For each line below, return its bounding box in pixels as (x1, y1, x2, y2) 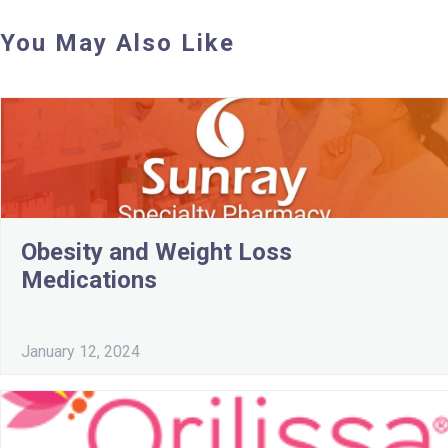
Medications (21, 266, 157, 295)
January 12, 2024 (21, 342, 140, 362)
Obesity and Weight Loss (21, 238, 292, 267)
